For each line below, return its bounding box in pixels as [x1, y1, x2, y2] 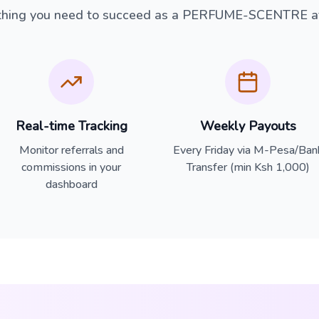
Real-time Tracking [15, 117, 127, 135]
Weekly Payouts [199, 117, 296, 135]
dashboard [45, 177, 98, 192]
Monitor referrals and [19, 142, 124, 158]
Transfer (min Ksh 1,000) [186, 159, 310, 175]
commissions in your [21, 159, 121, 175]
